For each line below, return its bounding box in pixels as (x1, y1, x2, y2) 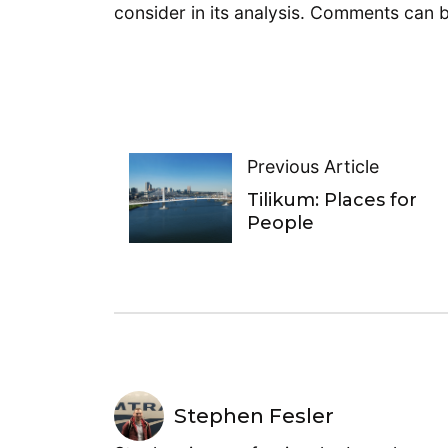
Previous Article (246, 155, 379, 177)
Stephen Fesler (174, 403, 334, 429)
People (246, 211, 314, 234)
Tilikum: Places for (246, 188, 417, 211)
